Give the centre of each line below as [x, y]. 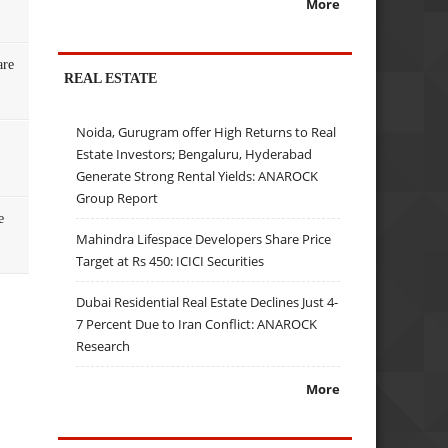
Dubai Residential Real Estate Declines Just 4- [207, 302]
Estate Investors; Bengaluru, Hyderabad [194, 154]
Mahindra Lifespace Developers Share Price [204, 239]
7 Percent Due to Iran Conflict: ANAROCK [197, 324]
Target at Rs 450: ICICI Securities [170, 261]
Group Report [117, 198]
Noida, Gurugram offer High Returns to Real [206, 132]
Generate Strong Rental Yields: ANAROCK [197, 176]
